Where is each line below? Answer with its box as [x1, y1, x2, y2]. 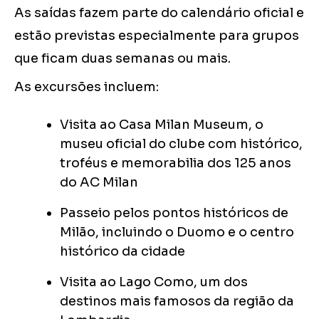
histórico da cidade [60, 244, 185, 260]
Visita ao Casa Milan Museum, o [60, 117, 263, 133]
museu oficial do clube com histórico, [60, 136, 303, 152]
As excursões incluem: [14, 79, 159, 95]
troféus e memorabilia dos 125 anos [60, 155, 291, 172]
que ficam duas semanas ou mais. [14, 51, 231, 67]
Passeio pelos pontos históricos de [60, 205, 288, 221]
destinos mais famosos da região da [60, 293, 294, 310]
